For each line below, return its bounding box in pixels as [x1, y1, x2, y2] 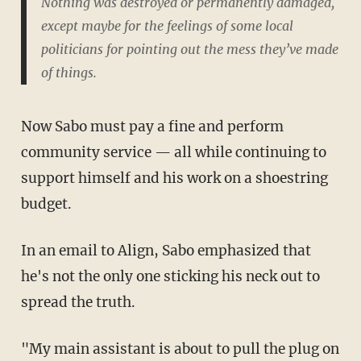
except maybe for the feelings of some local [40, 18, 293, 35]
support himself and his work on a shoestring [20, 169, 328, 188]
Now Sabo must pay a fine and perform [20, 118, 32, 136]
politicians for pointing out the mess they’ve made [40, 41, 338, 58]
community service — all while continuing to [20, 143, 326, 162]
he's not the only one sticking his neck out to [20, 268, 320, 286]
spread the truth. [20, 293, 135, 312]
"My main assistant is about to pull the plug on [20, 340, 43, 359]
